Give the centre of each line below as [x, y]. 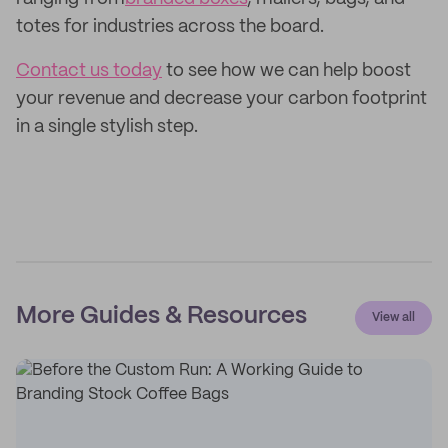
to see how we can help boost [286, 71]
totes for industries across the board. [170, 27]
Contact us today [89, 71]
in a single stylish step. [107, 127]
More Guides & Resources [161, 316]
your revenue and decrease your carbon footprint [221, 99]
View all [393, 317]
